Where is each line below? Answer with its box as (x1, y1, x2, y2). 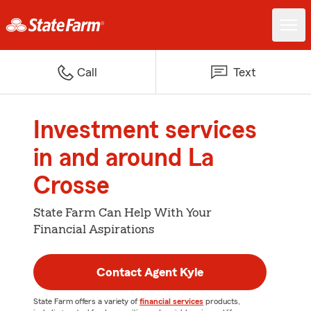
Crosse (33, 174, 110, 199)
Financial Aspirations (33, 223, 154, 235)
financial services (140, 297, 203, 305)
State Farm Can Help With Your (33, 206, 212, 219)
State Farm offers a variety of (33, 297, 140, 305)
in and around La (33, 146, 214, 171)
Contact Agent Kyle (96, 266, 203, 278)
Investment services (33, 118, 257, 143)
